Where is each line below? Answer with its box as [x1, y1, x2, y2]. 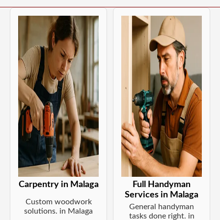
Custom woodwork [25, 197, 92, 206]
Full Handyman [133, 180, 191, 189]
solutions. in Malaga [24, 207, 93, 215]
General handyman [129, 202, 194, 211]
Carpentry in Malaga [18, 180, 99, 189]
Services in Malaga [125, 190, 198, 199]
